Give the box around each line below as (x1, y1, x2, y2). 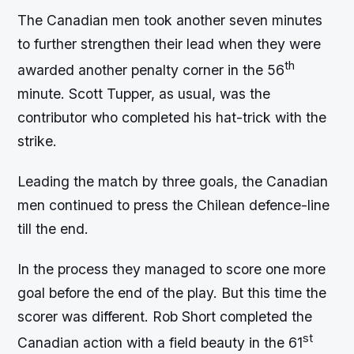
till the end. (17, 220, 89, 238)
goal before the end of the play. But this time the (17, 284, 327, 302)
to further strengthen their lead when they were (17, 36, 322, 53)
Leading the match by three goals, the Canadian (17, 173, 329, 190)
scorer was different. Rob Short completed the (17, 308, 313, 326)
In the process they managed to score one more (17, 261, 326, 278)
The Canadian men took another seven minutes (17, 12, 323, 29)
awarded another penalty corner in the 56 (17, 61, 285, 78)
